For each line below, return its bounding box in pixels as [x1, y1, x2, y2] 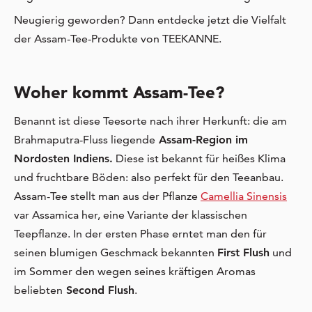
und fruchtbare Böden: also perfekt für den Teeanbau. [14, 171, 283, 185]
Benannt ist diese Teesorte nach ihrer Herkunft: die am [14, 114, 287, 128]
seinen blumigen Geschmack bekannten [14, 246, 217, 260]
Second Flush [63, 283, 134, 297]
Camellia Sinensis [201, 189, 287, 203]
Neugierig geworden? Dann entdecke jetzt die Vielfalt [14, 13, 286, 27]
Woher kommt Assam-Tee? [14, 82, 224, 103]
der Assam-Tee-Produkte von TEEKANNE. [14, 32, 221, 46]
